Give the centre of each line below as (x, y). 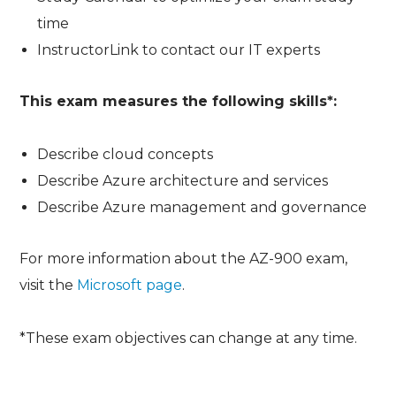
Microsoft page (130, 285)
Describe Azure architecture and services (183, 180)
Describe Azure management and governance (202, 207)
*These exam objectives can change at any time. (189, 338)
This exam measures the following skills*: (179, 101)
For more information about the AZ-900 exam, (184, 258)
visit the (49, 285)
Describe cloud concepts (126, 154)
